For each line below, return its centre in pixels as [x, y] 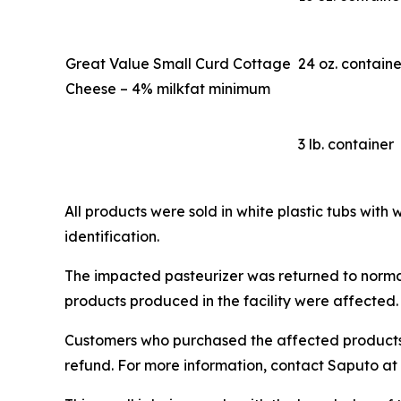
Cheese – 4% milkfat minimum [168, 88]
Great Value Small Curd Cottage [178, 63]
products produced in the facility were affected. [231, 300]
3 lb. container [346, 144]
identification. [112, 236]
